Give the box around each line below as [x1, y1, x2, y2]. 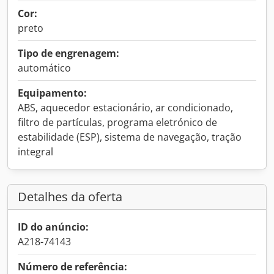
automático [18, 61, 71, 75]
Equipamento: [18, 86, 87, 100]
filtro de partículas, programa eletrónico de [18, 116, 217, 129]
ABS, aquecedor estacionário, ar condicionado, [18, 101, 233, 114]
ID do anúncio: [18, 220, 89, 234]
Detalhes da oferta [18, 188, 122, 205]
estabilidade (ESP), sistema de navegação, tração [18, 130, 242, 144]
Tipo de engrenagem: [18, 46, 119, 60]
